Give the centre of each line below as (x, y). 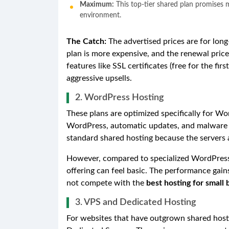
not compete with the (106, 183)
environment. (100, 15)
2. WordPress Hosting (119, 97)
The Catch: (86, 41)
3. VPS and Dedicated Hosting (135, 202)
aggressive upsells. (99, 78)
